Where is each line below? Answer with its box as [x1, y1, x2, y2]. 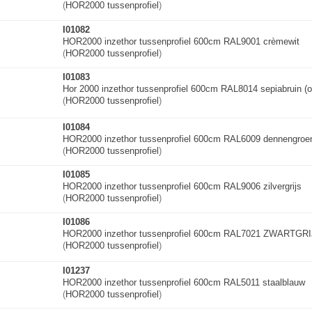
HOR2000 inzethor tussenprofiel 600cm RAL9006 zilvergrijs [63, 181, 302, 192]
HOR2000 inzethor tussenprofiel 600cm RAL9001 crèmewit [63, 36, 299, 47]
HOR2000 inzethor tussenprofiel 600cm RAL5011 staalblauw [63, 277, 305, 288]
